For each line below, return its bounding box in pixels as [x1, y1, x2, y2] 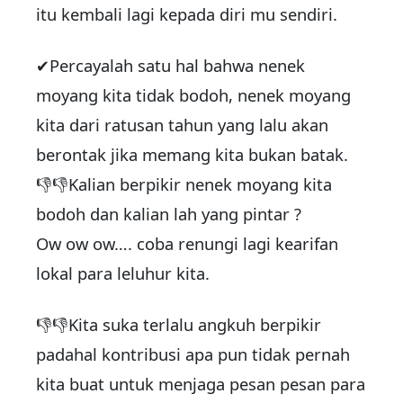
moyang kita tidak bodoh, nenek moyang [36, 84, 351, 107]
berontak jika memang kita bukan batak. [36, 143, 348, 166]
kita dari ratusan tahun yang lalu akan [36, 113, 328, 137]
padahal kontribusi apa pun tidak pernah [36, 343, 350, 366]
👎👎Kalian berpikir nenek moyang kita [36, 173, 332, 196]
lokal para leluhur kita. [36, 262, 210, 285]
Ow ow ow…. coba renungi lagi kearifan [36, 232, 338, 255]
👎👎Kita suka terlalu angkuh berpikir [36, 313, 321, 336]
